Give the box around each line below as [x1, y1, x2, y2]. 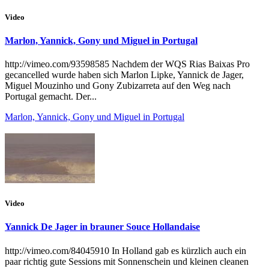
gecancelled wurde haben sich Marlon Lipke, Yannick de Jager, [5, 70, 244, 80]
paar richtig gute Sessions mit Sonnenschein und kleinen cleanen [5, 256, 249, 267]
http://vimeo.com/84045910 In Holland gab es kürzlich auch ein [5, 245, 246, 256]
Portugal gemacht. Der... [5, 91, 97, 102]
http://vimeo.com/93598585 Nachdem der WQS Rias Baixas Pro [5, 59, 250, 70]
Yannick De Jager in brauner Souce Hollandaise [5, 222, 200, 232]
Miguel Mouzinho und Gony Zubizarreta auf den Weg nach [5, 80, 231, 91]
